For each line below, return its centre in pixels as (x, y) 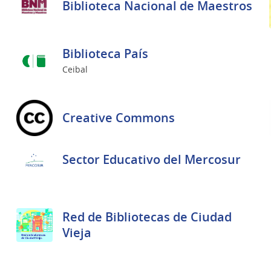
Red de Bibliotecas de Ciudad (147, 217)
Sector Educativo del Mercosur (151, 160)
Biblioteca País (105, 53)
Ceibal (75, 70)
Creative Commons (118, 118)
